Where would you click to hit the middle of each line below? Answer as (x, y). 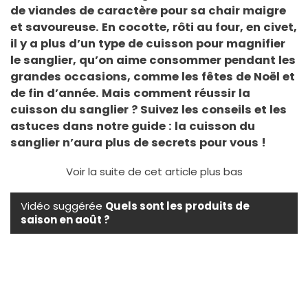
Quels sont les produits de (177, 206)
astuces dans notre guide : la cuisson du (133, 126)
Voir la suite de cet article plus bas (154, 171)
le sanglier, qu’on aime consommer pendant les (153, 60)
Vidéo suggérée (63, 206)
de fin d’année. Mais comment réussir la (130, 93)
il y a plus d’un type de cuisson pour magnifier (148, 43)
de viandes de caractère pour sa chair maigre (148, 10)
